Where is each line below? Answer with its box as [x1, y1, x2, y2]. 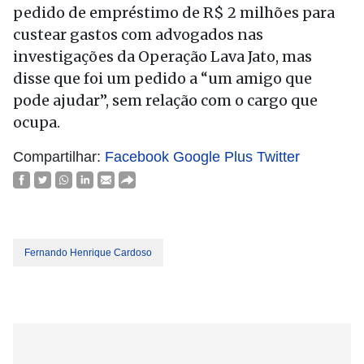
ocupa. [13, 113, 60, 132]
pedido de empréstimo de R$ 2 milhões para [13, 3, 335, 22]
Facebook [105, 149, 169, 165]
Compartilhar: [13, 149, 105, 165]
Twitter [257, 149, 300, 165]
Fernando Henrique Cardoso [24, 247, 152, 258]
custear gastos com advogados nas [13, 25, 263, 44]
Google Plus [173, 149, 253, 165]
